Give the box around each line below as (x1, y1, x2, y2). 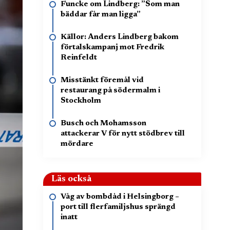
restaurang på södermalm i (61, 87, 160, 94)
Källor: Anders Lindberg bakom (61, 33, 179, 41)
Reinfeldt (61, 54, 97, 62)
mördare (61, 140, 93, 148)
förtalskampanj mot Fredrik (61, 44, 164, 51)
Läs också (51, 175, 91, 184)
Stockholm (61, 97, 101, 105)
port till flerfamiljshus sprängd (61, 203, 176, 211)
